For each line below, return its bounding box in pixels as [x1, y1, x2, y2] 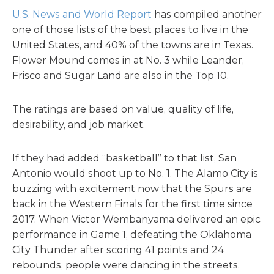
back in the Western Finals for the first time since [12, 198, 253, 210]
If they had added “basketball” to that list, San [12, 152, 237, 164]
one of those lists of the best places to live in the [12, 24, 248, 35]
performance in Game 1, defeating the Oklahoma [12, 229, 251, 240]
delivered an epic [177, 213, 261, 225]
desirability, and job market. [12, 119, 145, 130]
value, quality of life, [136, 103, 234, 115]
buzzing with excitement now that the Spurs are [12, 183, 252, 194]
